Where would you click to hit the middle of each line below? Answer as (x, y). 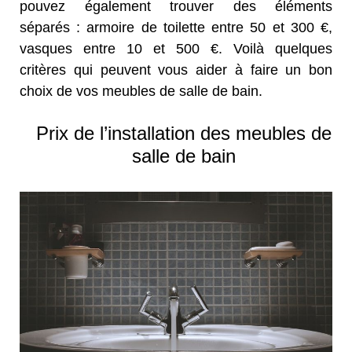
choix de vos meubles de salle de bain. (141, 92)
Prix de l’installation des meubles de (184, 134)
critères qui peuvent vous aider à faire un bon (176, 70)
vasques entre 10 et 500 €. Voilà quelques (176, 49)
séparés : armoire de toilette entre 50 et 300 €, (176, 28)
